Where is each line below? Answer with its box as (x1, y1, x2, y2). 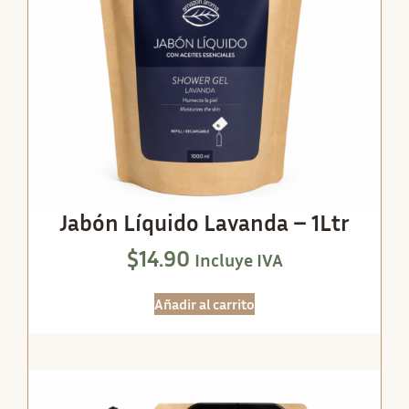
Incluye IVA (194, 247, 283, 270)
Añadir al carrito (154, 295, 255, 314)
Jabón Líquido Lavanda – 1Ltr (59, 209, 350, 237)
